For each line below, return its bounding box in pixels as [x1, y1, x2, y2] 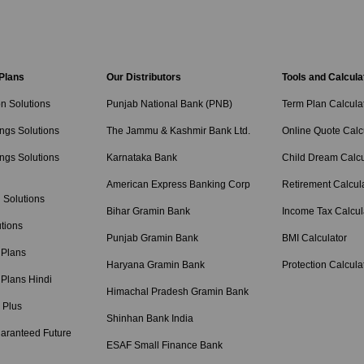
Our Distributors [106, 71, 181, 83]
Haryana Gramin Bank [106, 259, 205, 271]
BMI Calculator [282, 232, 348, 244]
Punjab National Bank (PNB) [106, 98, 232, 110]
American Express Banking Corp [106, 179, 250, 190]
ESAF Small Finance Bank [106, 340, 223, 351]
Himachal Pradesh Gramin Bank [106, 286, 249, 297]
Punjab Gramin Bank [106, 232, 198, 244]
